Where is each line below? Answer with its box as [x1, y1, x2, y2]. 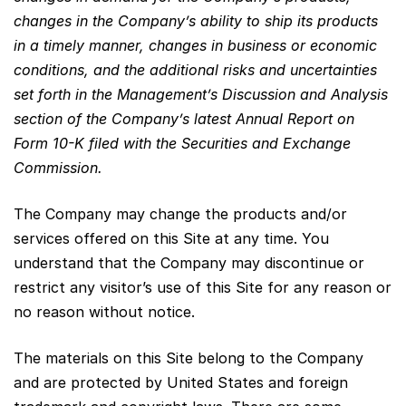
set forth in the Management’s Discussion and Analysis [14, 84, 388, 103]
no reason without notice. [14, 302, 195, 321]
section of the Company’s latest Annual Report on [14, 109, 354, 128]
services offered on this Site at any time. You [14, 228, 329, 247]
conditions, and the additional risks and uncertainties [14, 60, 377, 79]
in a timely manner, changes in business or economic [14, 35, 377, 54]
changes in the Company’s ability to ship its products [14, 11, 378, 30]
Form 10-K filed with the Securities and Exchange [14, 133, 351, 152]
